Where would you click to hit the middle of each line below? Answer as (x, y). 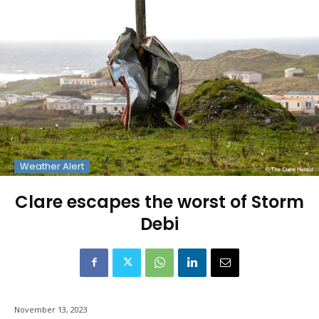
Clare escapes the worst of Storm (159, 202)
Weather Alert (52, 166)
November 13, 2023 (51, 309)
